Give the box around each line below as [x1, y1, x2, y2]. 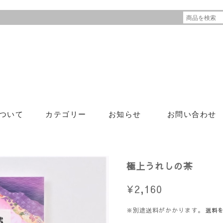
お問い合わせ [167, 110, 217, 119]
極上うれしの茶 [126, 159, 193, 172]
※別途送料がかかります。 [126, 206, 204, 214]
